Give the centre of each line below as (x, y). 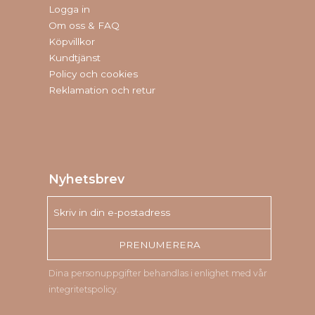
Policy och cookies (94, 73)
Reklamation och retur (102, 90)
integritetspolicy (83, 290)
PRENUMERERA (159, 244)
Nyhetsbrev (87, 179)
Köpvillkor (72, 41)
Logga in (70, 9)
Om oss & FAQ (84, 25)
